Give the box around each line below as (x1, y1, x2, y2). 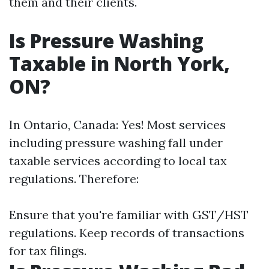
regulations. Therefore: (9, 171, 139, 186)
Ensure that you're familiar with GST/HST (9, 207, 249, 222)
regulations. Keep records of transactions (9, 225, 244, 240)
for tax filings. (9, 243, 86, 258)
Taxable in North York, (9, 50, 230, 76)
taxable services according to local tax (9, 153, 227, 168)
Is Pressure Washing (9, 28, 204, 53)
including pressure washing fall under (9, 135, 223, 150)
